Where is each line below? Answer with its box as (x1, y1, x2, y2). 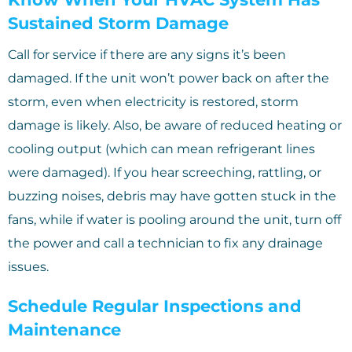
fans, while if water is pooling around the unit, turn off (8, 212, 341, 227)
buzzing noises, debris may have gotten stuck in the (8, 189, 336, 203)
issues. (8, 259, 49, 274)
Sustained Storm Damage (8, 13, 229, 33)
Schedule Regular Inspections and (8, 296, 302, 316)
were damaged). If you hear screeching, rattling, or (8, 165, 321, 180)
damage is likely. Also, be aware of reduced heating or (8, 118, 342, 133)
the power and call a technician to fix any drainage (8, 236, 323, 251)
